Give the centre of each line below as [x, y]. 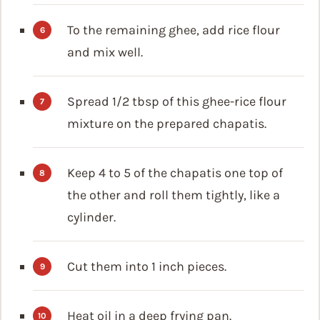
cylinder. [91, 217]
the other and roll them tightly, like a [174, 195]
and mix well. [105, 52]
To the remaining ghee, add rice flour [174, 30]
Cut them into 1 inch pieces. [147, 267]
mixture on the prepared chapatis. [167, 124]
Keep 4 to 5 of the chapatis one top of [175, 173]
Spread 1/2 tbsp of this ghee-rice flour [177, 102]
